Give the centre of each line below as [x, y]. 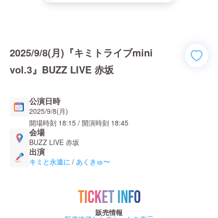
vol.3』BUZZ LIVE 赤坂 [62, 69]
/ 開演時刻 [92, 123]
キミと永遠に [50, 162]
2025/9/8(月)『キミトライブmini [81, 52]
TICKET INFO [109, 198]
